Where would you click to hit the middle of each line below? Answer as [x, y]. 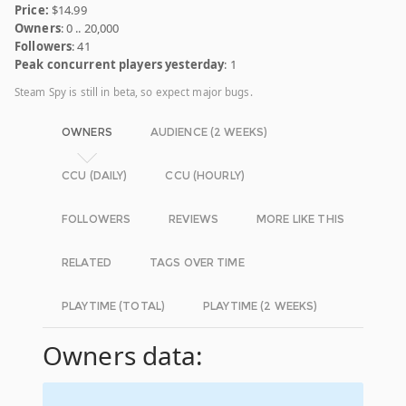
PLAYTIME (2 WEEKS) [261, 306]
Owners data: [123, 356]
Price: [32, 10]
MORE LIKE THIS [300, 219]
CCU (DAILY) [95, 176]
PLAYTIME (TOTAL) [114, 306]
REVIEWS [194, 219]
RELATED [87, 263]
